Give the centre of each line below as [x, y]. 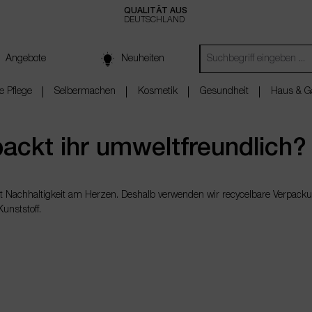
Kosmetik [158, 92]
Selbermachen [85, 92]
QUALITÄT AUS [156, 11]
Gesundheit [224, 92]
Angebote [25, 59]
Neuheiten [142, 59]
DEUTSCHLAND [154, 20]
